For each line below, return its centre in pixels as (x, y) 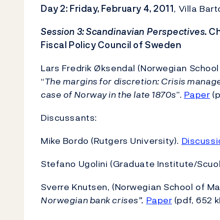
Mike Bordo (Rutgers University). (111, 141)
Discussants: (69, 118)
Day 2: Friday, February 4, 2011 (108, 9)
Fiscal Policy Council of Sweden (111, 45)
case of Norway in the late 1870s (109, 95)
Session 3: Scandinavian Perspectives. (124, 32)
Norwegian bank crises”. (92, 200)
